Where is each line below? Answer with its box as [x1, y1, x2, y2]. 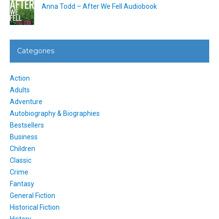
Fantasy [10, 180, 34, 188]
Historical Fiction [10, 203, 60, 212]
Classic [10, 156, 31, 165]
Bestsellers [10, 121, 44, 130]
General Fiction [10, 192, 55, 200]
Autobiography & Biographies [10, 109, 100, 118]
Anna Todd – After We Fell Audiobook [42, 2, 157, 11]
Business [10, 133, 38, 141]
